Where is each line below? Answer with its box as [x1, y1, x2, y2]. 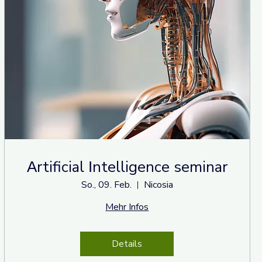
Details [112, 237, 143, 251]
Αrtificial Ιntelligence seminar [26, 157, 227, 178]
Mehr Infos [105, 201, 149, 214]
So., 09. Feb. [81, 178, 132, 192]
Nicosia [143, 178, 173, 192]
